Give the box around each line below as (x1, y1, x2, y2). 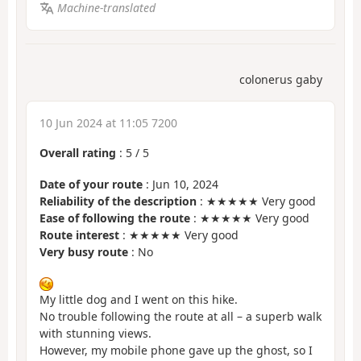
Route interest (39, 226, 119, 243)
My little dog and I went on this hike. (39, 292, 238, 308)
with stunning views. (39, 326, 151, 342)
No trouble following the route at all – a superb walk (39, 309, 322, 325)
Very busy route (39, 243, 128, 259)
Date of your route (39, 176, 143, 192)
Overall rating (39, 145, 116, 161)
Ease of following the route (39, 210, 190, 226)
